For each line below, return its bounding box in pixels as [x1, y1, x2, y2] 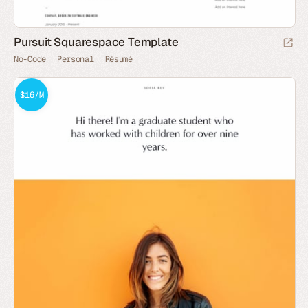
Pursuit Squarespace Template [14, 34, 179, 49]
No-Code [14, 54, 46, 65]
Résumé [104, 54, 133, 65]
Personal [56, 54, 94, 65]
